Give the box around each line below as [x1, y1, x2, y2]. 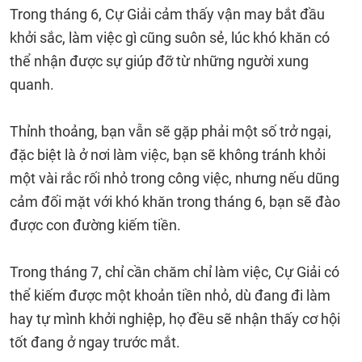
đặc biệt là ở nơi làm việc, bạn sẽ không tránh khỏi [10, 146, 326, 163]
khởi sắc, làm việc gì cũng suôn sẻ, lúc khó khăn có [10, 29, 330, 46]
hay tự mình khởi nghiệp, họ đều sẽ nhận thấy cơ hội [10, 310, 340, 327]
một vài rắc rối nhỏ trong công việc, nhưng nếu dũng [10, 170, 339, 187]
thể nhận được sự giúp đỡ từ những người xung [10, 53, 309, 69]
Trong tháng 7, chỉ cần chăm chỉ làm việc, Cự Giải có [10, 263, 339, 280]
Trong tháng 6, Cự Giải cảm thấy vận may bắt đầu [10, 6, 325, 23]
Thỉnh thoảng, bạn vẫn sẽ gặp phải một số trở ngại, [10, 123, 331, 140]
